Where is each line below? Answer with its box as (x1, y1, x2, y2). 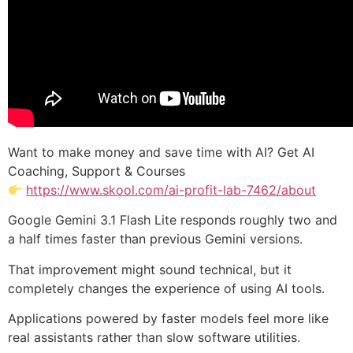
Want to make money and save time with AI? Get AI (8, 143, 314, 160)
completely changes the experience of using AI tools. (8, 280, 325, 296)
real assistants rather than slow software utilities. (8, 329, 300, 346)
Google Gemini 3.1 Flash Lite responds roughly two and (8, 212, 337, 229)
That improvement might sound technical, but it (8, 261, 292, 277)
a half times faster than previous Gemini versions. (8, 231, 303, 247)
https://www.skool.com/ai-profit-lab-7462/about (26, 181, 317, 198)
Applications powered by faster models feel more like (8, 310, 329, 327)
